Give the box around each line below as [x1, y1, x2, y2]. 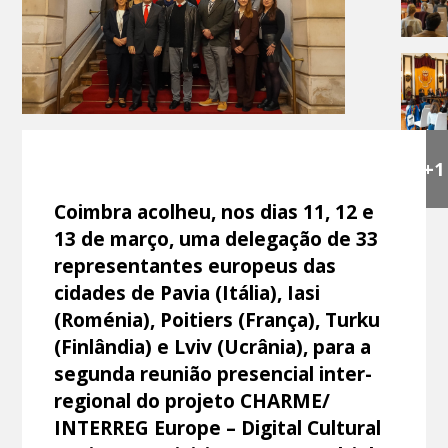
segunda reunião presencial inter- [54, 359, 373, 387]
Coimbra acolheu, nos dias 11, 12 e [54, 197, 375, 225]
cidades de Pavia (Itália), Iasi [54, 278, 321, 306]
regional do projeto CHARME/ [54, 386, 331, 414]
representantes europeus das [54, 251, 337, 279]
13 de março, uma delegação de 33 [54, 224, 379, 252]
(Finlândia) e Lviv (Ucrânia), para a [54, 332, 372, 360]
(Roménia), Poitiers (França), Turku [54, 305, 381, 333]
